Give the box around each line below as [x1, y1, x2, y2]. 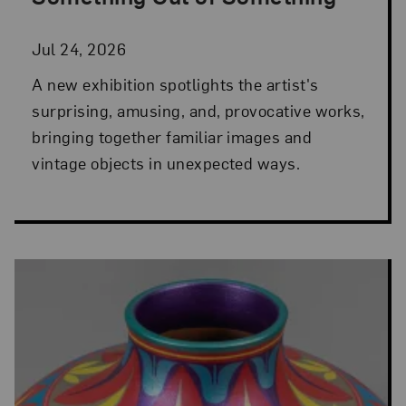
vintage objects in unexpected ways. [32, 151, 301, 173]
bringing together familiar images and [32, 125, 313, 147]
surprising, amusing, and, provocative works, [32, 99, 365, 121]
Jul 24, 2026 [32, 38, 127, 60]
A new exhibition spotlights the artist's [32, 72, 319, 94]
